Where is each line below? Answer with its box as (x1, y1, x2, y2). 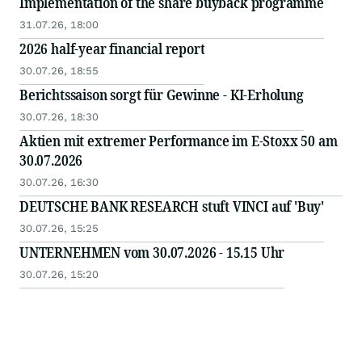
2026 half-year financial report (19, 39, 205, 59)
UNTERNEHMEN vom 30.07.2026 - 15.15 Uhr (19, 242, 285, 263)
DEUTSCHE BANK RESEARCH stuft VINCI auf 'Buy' (19, 196, 325, 217)
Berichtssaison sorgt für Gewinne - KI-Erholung (19, 85, 304, 105)
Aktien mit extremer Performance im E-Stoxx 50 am (19, 131, 338, 151)
